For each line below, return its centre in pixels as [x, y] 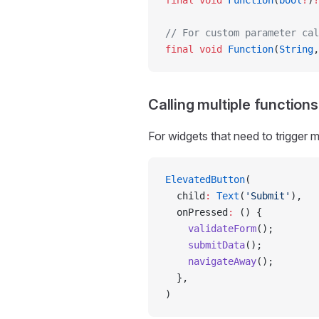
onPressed [197, 212]
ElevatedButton [205, 179]
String [296, 49]
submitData [205, 245]
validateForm [211, 229]
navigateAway [211, 261]
